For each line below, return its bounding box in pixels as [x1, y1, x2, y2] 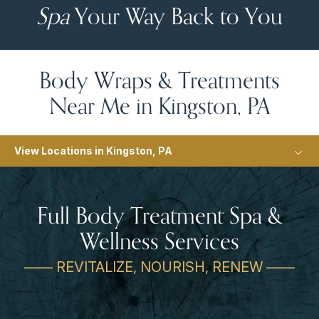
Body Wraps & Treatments [39, 65, 280, 94]
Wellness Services [80, 226, 239, 255]
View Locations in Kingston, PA [14, 144, 172, 157]
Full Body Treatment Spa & [37, 200, 282, 229]
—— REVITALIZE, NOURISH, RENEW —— [24, 258, 295, 276]
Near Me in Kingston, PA [48, 90, 271, 120]
